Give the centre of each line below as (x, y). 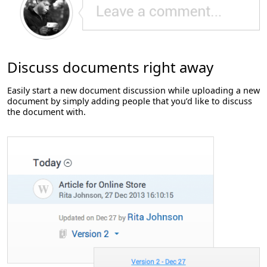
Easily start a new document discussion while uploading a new (133, 90)
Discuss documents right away (110, 67)
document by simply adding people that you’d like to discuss (130, 101)
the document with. (46, 111)
